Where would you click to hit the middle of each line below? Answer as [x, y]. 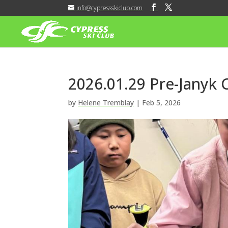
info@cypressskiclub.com [110, 8]
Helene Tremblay [106, 103]
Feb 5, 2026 [162, 103]
